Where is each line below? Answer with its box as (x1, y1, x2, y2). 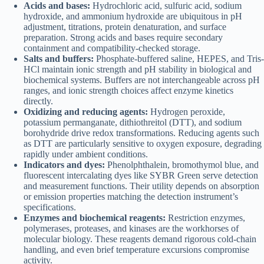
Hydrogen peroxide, (148, 107, 225, 117)
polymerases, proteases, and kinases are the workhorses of (24, 223, 239, 234)
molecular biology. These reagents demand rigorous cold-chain (24, 234, 256, 245)
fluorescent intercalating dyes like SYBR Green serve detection (24, 170, 258, 181)
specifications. (24, 202, 76, 213)
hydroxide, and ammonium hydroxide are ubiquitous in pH (24, 11, 242, 22)
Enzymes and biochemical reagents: (24, 213, 166, 223)
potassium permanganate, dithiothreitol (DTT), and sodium (24, 117, 242, 128)
